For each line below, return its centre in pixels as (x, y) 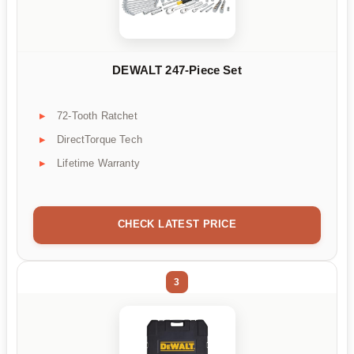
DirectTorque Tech (100, 139)
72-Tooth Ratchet (97, 115)
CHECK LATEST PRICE (177, 224)
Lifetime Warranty (98, 163)
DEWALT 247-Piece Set (177, 70)
